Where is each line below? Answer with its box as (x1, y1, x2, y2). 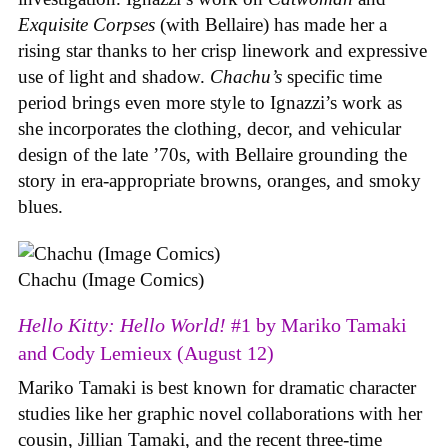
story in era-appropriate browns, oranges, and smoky (18, 170, 421, 192)
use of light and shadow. (18, 66, 210, 88)
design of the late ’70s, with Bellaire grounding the (18, 144, 407, 166)
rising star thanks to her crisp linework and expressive (18, 40, 427, 62)
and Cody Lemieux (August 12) (18, 342, 274, 365)
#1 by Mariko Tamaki (226, 314, 407, 337)
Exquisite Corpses (18, 14, 155, 36)
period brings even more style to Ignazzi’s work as (18, 92, 402, 114)
